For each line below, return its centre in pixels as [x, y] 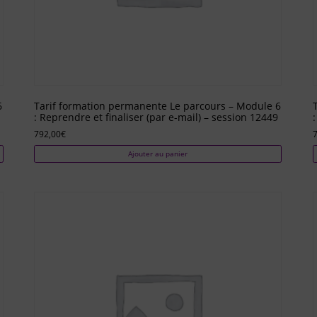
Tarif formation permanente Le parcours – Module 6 [157, 106]
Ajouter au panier [158, 153]
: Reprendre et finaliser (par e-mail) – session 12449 [156, 117]
